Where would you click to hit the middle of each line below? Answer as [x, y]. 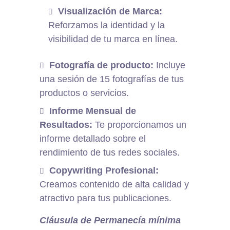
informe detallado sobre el [93, 139]
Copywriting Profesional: [104, 171]
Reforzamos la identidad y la [107, 25]
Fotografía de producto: [102, 65]
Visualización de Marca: [110, 12]
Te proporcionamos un [140, 125]
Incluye [170, 65]
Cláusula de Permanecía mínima [110, 221]
